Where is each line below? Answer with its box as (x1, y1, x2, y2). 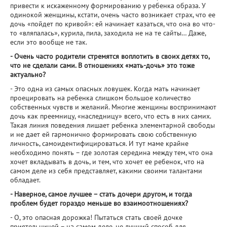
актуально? (10, 70, 46, 79)
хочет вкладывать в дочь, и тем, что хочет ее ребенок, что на (10, 157, 204, 166)
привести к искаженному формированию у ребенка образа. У (10, 1, 206, 10)
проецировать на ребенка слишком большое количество (10, 93, 191, 102)
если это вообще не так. (10, 37, 89, 47)
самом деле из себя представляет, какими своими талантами (10, 166, 202, 175)
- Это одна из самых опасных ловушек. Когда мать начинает (10, 84, 200, 93)
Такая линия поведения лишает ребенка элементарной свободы (10, 121, 215, 130)
